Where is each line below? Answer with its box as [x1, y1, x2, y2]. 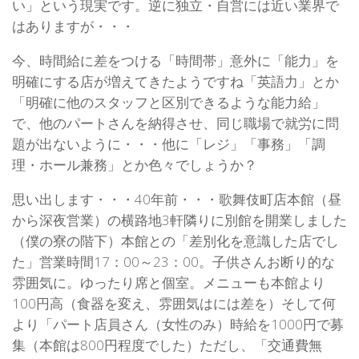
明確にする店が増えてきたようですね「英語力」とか [12, 71, 339, 91]
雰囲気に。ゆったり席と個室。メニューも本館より [12, 272, 325, 292]
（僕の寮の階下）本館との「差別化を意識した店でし [12, 231, 339, 250]
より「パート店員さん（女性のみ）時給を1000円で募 [12, 314, 344, 333]
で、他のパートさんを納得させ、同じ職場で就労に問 [12, 113, 339, 132]
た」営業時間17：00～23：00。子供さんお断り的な [12, 252, 335, 271]
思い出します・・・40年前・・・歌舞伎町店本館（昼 [12, 189, 341, 208]
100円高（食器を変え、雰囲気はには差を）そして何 [12, 293, 336, 313]
